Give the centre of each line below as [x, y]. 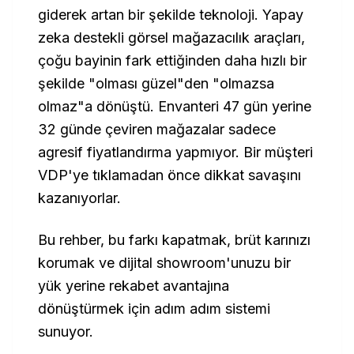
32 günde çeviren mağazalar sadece [157, 129]
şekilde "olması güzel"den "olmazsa [156, 83]
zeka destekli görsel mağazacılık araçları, [171, 38]
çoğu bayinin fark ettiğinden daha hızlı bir [172, 60]
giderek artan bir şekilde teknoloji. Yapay [171, 15]
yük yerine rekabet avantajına [134, 286]
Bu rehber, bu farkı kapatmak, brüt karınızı [174, 240]
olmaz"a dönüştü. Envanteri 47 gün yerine [175, 106]
